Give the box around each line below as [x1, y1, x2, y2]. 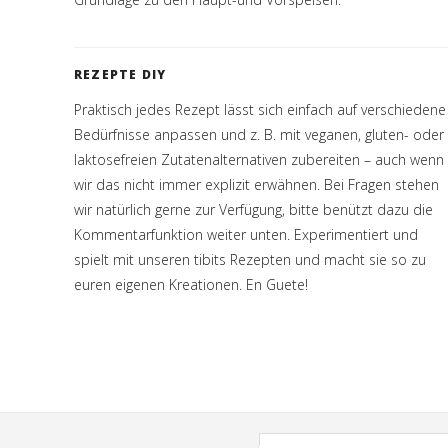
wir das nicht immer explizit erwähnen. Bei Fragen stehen [74, 175, 439, 194]
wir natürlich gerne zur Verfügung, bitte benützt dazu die [74, 200, 433, 219]
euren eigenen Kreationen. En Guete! [74, 275, 308, 294]
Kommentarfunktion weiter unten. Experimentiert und [74, 225, 418, 244]
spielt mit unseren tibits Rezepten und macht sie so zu [74, 250, 426, 269]
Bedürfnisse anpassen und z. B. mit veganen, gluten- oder [74, 125, 444, 144]
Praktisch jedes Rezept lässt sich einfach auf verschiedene [74, 100, 446, 119]
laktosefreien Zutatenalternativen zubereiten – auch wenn [74, 150, 444, 169]
